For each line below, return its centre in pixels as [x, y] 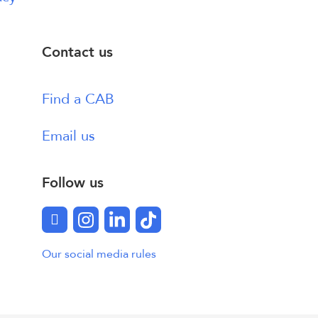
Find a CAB [78, 99]
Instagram [117, 219]
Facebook [85, 219]
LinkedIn [143, 219]
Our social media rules [99, 254]
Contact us [77, 52]
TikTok [168, 219]
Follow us [73, 183]
